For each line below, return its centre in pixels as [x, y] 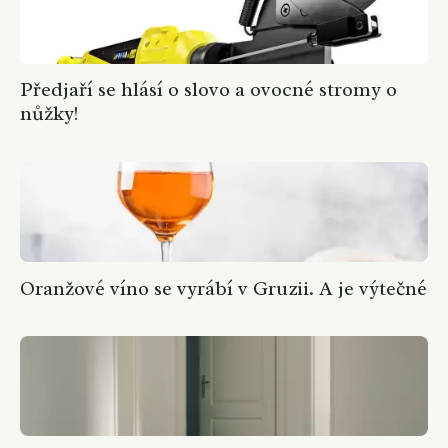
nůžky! [49, 114]
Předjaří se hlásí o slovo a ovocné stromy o [208, 90]
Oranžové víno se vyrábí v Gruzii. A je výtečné [223, 288]
